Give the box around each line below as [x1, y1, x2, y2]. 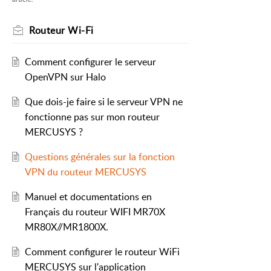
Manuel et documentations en [24, 190, 152, 204]
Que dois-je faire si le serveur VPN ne [24, 95, 183, 109]
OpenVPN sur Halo [24, 70, 106, 84]
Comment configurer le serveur [24, 55, 156, 69]
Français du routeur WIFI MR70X [24, 205, 165, 219]
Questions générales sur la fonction [24, 150, 175, 164]
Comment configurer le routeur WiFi [24, 245, 180, 259]
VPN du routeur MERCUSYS [24, 165, 146, 179]
